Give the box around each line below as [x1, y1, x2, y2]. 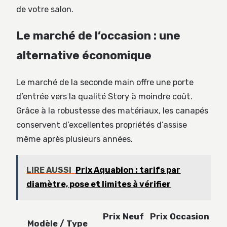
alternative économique [16, 49, 152, 63]
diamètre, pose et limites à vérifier [26, 179, 171, 190]
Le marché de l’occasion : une [16, 29, 180, 43]
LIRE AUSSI [26, 165, 72, 175]
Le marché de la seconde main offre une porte [16, 78, 194, 88]
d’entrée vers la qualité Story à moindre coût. [16, 92, 193, 102]
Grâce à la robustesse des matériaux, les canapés [16, 106, 208, 116]
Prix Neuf [103, 212, 144, 222]
